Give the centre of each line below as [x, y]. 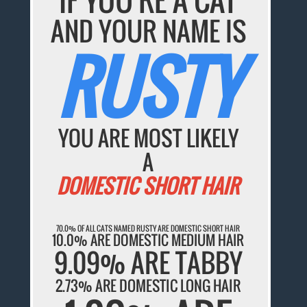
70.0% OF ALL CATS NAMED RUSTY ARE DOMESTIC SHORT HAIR [148, 229]
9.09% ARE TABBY [148, 263]
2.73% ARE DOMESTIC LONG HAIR [148, 286]
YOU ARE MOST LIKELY [148, 137]
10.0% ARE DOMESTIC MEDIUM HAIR [148, 240]
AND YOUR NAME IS [148, 30]
